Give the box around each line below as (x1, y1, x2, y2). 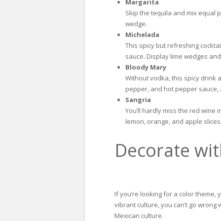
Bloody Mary (125, 63, 166, 72)
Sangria (125, 95, 151, 105)
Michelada (125, 30, 159, 39)
